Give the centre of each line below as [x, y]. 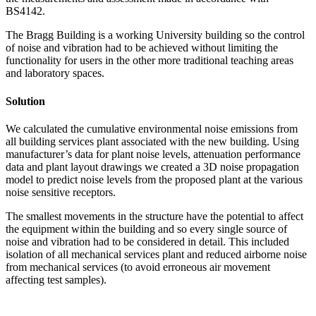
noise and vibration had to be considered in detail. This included [147, 241]
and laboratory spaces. [55, 73]
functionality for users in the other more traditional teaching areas [150, 61]
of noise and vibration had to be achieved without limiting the [142, 48]
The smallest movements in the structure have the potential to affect [154, 216]
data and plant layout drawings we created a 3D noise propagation [152, 166]
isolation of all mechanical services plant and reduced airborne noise [156, 254]
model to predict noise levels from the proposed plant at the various [154, 179]
